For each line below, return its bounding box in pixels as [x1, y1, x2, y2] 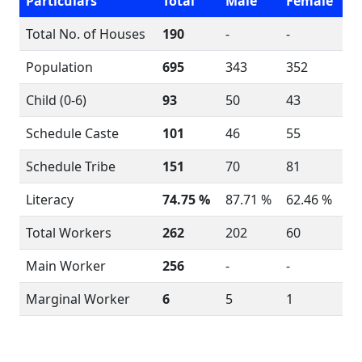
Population [26, 58, 93, 76]
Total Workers [26, 224, 112, 242]
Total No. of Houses [26, 25, 145, 43]
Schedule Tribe [26, 158, 116, 175]
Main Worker [26, 257, 106, 275]
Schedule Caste [26, 124, 119, 142]
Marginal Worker [26, 290, 130, 308]
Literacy [26, 191, 74, 208]
